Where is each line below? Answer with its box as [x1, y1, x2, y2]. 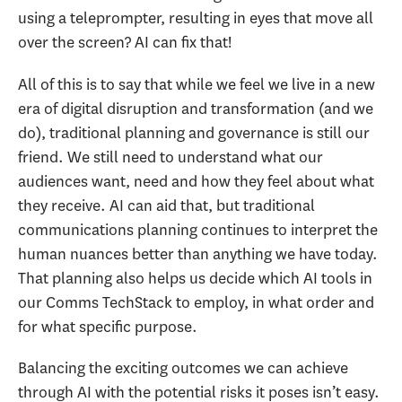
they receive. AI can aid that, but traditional [18, 194, 315, 216]
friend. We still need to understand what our [18, 145, 323, 168]
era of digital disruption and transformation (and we [18, 97, 373, 119]
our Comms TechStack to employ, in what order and [18, 291, 374, 313]
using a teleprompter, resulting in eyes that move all [18, 7, 373, 30]
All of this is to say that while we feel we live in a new [18, 73, 375, 95]
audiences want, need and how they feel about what [18, 170, 374, 192]
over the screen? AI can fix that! [18, 31, 234, 54]
